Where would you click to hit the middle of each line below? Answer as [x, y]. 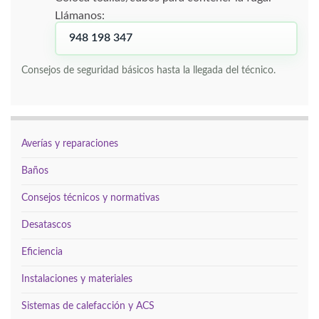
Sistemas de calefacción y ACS [88, 306]
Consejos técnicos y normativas [90, 198]
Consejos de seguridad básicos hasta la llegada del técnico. [148, 70]
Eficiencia [42, 252]
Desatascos [46, 225]
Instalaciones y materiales [77, 279]
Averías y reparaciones [70, 143]
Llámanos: [80, 15]
